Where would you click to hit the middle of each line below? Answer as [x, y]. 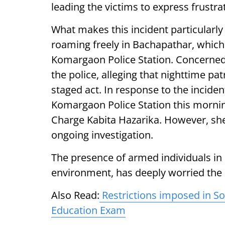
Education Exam [88, 210]
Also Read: [75, 195]
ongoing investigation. [102, 135]
